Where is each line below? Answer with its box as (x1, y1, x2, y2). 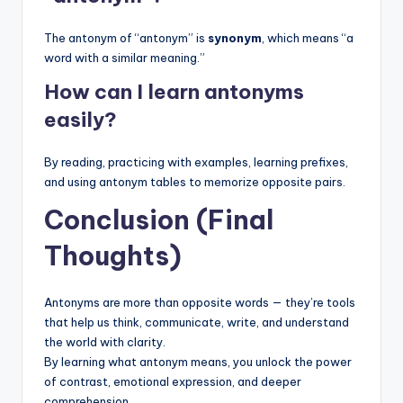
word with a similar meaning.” (44, 49, 205, 65)
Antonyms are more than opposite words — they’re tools (44, 294, 355, 309)
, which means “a (262, 30, 354, 45)
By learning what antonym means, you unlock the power (44, 354, 352, 369)
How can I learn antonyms (44, 78, 304, 104)
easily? (44, 106, 117, 132)
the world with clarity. (44, 334, 166, 349)
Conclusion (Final (44, 202, 273, 237)
